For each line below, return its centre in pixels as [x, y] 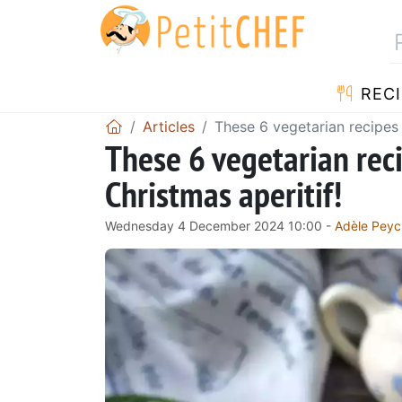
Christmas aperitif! [223, 193]
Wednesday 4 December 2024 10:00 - [220, 225]
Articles [169, 126]
